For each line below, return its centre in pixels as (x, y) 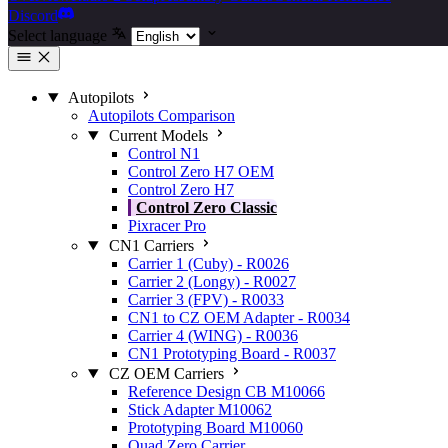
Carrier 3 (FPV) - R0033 (206, 299)
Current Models (158, 135)
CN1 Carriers (151, 245)
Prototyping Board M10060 (215, 427)
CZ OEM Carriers (166, 373)
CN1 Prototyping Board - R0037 (232, 353)
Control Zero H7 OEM (201, 171)
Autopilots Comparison (161, 115)
